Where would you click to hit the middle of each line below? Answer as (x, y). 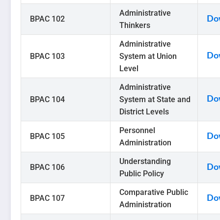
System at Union (148, 56)
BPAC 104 (47, 100)
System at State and (155, 100)
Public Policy (142, 174)
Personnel (137, 131)
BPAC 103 (47, 56)
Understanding (145, 162)
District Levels (144, 112)
